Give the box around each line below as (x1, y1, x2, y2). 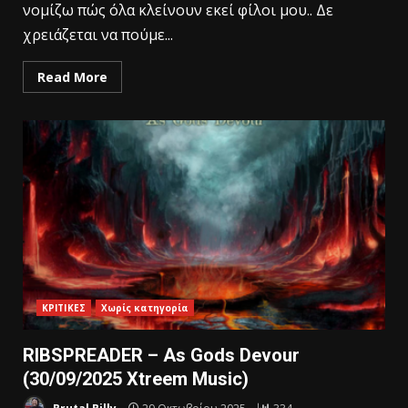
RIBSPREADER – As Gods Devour (23, 343, 300, 366)
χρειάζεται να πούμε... (23, 24, 173, 45)
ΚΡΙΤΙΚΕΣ (42, 301, 86, 314)
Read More (37, 67, 107, 86)
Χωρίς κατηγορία (100, 301, 189, 314)
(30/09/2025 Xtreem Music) (23, 367, 249, 390)
